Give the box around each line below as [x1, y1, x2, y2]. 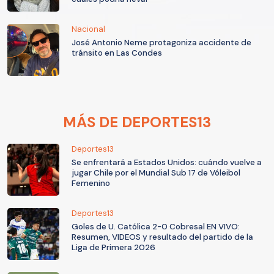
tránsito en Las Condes [72, 47, 162, 58]
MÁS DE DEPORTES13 [63, 112, 211, 131]
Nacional [72, 23, 105, 34]
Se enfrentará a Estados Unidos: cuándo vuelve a [72, 157, 262, 168]
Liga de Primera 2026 [72, 242, 155, 253]
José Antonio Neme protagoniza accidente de [72, 37, 251, 48]
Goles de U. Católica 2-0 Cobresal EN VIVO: [72, 221, 240, 232]
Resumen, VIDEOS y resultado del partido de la [72, 231, 253, 242]
